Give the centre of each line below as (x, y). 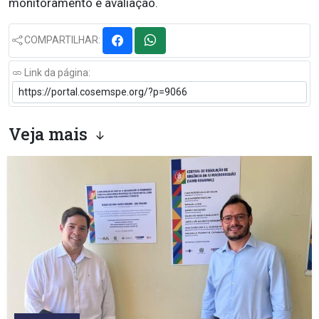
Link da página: (56, 73)
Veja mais (50, 134)
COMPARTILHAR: (62, 40)
